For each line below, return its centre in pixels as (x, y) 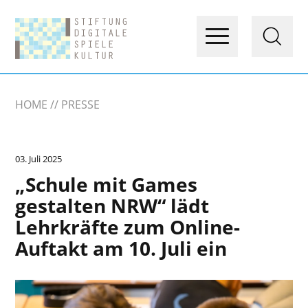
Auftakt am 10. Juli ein (121, 248)
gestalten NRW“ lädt (112, 206)
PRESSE (81, 104)
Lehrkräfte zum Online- (128, 227)
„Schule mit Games (107, 184)
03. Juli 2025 (39, 159)
